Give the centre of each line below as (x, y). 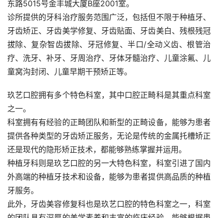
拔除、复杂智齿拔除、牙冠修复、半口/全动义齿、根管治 (109, 45)
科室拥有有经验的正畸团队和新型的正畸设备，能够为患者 (109, 122)
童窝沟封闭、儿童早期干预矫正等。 (70, 72)
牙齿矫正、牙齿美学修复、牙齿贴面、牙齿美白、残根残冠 (109, 31)
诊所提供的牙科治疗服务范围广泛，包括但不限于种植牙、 (109, 17)
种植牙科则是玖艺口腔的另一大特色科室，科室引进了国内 (109, 163)
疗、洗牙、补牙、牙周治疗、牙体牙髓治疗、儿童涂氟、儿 (109, 58)
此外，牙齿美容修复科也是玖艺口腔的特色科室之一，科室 (109, 204)
